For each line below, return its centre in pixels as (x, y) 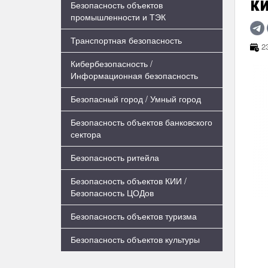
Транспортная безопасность (126, 40)
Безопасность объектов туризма (134, 216)
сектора (86, 134)
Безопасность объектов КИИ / (129, 181)
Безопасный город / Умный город (136, 99)
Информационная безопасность (134, 75)
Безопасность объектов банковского (141, 122)
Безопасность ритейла (115, 157)
